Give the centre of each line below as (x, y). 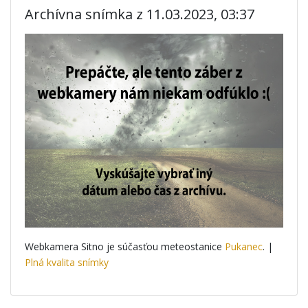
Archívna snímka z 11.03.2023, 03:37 (140, 14)
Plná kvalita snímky (67, 262)
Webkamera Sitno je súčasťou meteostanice (125, 246)
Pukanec (244, 246)
